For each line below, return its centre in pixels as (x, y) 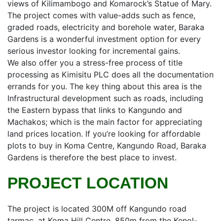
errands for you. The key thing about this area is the (105, 86)
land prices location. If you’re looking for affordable (104, 134)
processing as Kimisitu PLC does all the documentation (110, 74)
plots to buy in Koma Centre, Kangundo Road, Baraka (107, 146)
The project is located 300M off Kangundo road (97, 209)
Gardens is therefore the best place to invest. (92, 157)
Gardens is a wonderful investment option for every (104, 39)
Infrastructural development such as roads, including (105, 98)
